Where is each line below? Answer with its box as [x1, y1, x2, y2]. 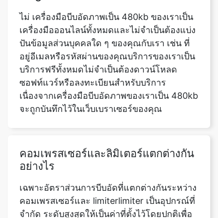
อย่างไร [19, 130, 54, 144]
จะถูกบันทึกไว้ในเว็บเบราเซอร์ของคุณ [19, 74, 162, 85]
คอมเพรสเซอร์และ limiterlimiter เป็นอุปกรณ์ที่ [19, 166, 195, 177]
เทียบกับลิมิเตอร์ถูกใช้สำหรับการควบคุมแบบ [19, 206, 186, 217]
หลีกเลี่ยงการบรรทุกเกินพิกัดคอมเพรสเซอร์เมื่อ [19, 193, 196, 203]
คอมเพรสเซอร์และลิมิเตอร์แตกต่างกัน [19, 118, 194, 131]
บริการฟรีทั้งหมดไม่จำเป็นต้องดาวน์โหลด [19, 35, 177, 46]
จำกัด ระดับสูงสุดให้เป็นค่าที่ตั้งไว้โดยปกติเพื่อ [19, 180, 192, 190]
